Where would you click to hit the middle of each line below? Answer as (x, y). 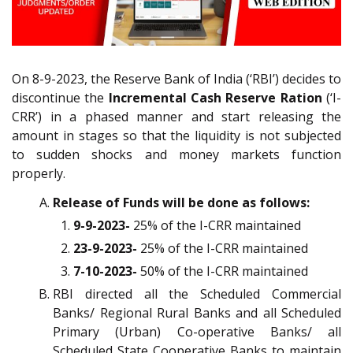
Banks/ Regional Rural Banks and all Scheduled (197, 312)
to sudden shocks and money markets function (176, 155)
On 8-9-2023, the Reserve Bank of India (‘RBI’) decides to (176, 79)
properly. (39, 174)
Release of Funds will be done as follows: (181, 202)
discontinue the (60, 98)
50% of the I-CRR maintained (223, 271)
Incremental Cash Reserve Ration (215, 98)
